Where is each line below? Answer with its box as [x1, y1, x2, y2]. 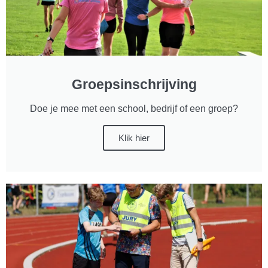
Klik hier [118, 132, 150, 143]
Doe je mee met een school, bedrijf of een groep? [30, 103, 238, 114]
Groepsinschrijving [71, 76, 197, 92]
